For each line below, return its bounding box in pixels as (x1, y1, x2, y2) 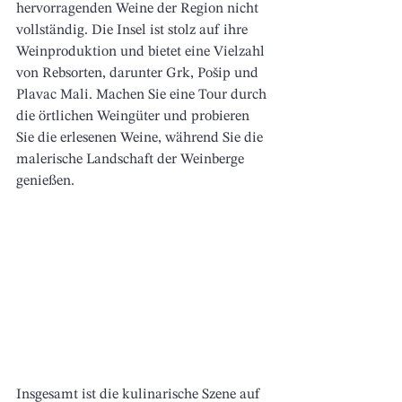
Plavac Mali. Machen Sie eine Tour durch (16, 88, 270, 103)
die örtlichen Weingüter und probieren (16, 109, 253, 125)
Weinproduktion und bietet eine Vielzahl (16, 45, 268, 60)
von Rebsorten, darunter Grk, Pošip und (16, 66, 262, 82)
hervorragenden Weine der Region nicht (16, 2, 262, 17)
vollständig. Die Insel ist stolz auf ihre (16, 23, 251, 39)
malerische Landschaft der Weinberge (16, 153, 248, 168)
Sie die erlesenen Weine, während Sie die (16, 131, 267, 146)
